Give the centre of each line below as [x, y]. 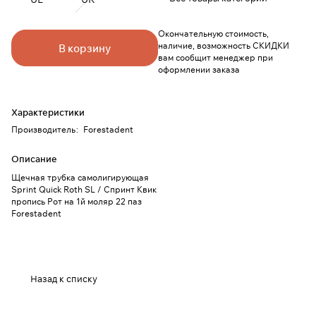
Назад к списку [64, 279]
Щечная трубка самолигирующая [80, 178]
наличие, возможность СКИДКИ [224, 46]
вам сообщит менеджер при [215, 58]
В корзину [85, 48]
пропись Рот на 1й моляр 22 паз [77, 202]
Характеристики [48, 113]
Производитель [43, 130]
